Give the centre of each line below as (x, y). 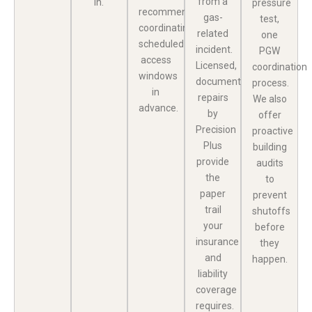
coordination (280, 67)
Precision (216, 129)
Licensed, (216, 65)
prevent (270, 195)
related (213, 33)
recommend (166, 11)
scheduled (162, 44)
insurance (217, 241)
